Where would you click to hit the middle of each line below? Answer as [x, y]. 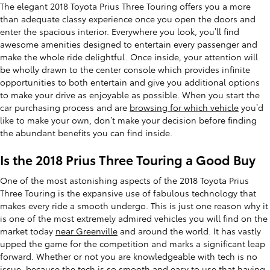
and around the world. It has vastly [189, 231]
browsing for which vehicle [184, 107]
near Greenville [86, 231]
